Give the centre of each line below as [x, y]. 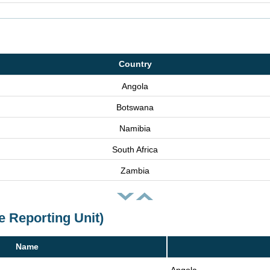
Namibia [135, 128]
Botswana [135, 107]
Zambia [135, 171]
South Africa [135, 149]
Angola [135, 86]
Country [135, 64]
